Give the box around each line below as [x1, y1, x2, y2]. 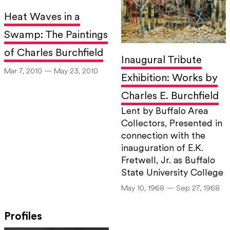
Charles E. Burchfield [121, 91, 219, 102]
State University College [121, 168, 223, 179]
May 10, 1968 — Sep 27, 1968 [121, 185, 220, 193]
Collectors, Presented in [121, 119, 222, 129]
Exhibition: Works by [121, 73, 218, 84]
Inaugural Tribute [121, 55, 202, 66]
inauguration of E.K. [121, 144, 203, 154]
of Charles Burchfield [4, 48, 103, 59]
